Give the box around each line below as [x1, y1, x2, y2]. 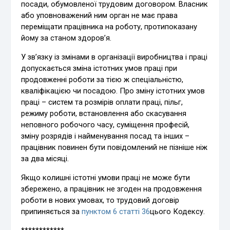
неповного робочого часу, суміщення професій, [21, 120, 190, 129]
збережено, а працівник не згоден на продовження [21, 184, 202, 194]
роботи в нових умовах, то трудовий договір [21, 195, 180, 205]
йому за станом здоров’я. [21, 33, 112, 43]
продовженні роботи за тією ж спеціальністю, [21, 74, 184, 84]
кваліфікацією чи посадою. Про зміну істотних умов [21, 86, 205, 95]
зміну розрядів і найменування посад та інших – [21, 131, 190, 141]
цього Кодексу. [150, 206, 205, 216]
